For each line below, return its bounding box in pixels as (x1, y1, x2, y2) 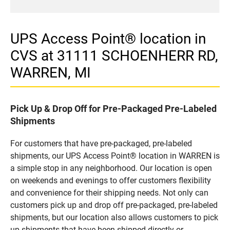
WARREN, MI (10, 64, 91, 81)
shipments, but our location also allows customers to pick (10, 212, 218, 222)
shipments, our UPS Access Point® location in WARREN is (10, 150, 220, 161)
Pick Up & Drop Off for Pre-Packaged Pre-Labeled (10, 103, 217, 114)
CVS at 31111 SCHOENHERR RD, (10, 47, 218, 64)
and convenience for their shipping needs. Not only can (10, 187, 208, 198)
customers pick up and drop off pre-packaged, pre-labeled (10, 200, 218, 210)
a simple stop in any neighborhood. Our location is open (10, 163, 212, 173)
